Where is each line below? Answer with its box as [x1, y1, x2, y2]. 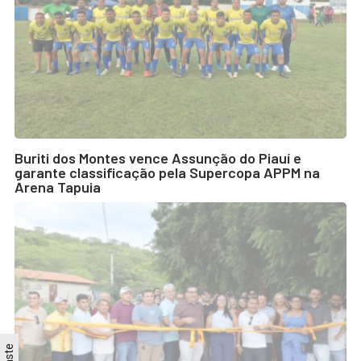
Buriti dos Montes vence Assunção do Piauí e [15, 149, 301, 168]
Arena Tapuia [15, 178, 101, 197]
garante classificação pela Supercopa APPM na [15, 164, 320, 182]
